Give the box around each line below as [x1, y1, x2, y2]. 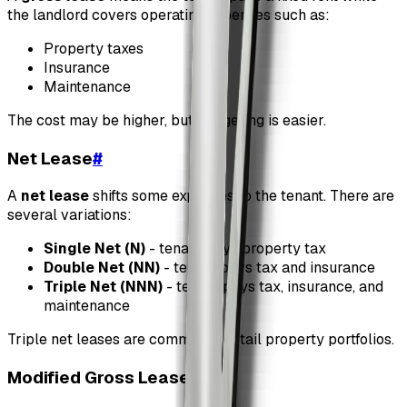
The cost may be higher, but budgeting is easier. [7, 110, 326, 130]
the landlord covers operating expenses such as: [7, 5, 330, 25]
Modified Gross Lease [7, 365, 190, 389]
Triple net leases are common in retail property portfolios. [7, 330, 394, 350]
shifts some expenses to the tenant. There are [89, 186, 394, 206]
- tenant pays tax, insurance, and [163, 277, 383, 297]
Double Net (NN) [44, 258, 160, 278]
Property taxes [44, 38, 144, 58]
